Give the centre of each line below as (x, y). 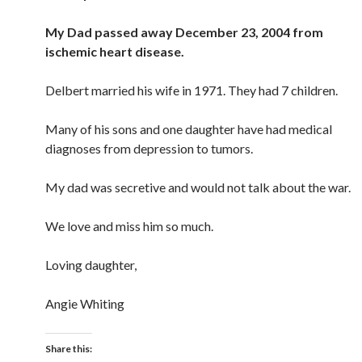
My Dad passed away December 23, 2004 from (184, 32)
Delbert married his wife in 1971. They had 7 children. (192, 90)
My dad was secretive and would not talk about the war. (198, 187)
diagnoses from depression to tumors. (149, 148)
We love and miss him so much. (129, 226)
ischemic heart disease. (115, 51)
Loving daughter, (91, 265)
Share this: (69, 349)
